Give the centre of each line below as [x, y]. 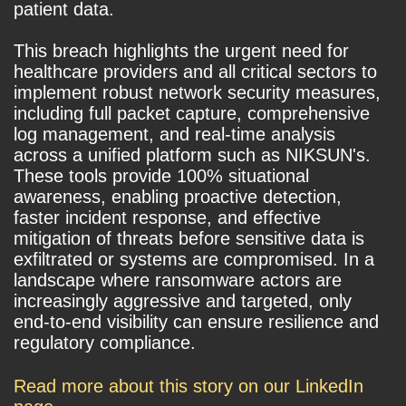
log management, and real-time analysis [174, 135]
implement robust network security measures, [197, 93]
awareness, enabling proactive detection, [178, 197]
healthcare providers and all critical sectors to [195, 72]
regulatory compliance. [105, 343]
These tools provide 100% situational [161, 176]
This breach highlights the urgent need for [181, 51]
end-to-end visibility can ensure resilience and [196, 322]
